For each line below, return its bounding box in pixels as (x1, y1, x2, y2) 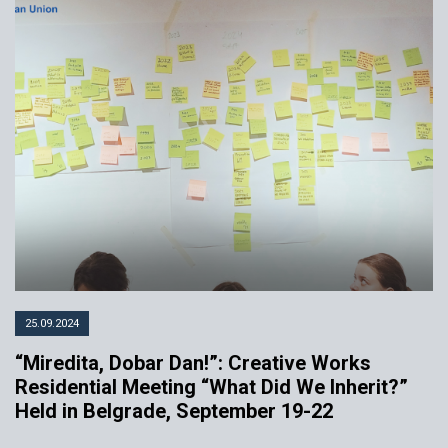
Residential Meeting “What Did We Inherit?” (15, 374, 408, 399)
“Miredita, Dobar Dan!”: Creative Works (15, 350, 371, 375)
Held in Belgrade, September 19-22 (15, 398, 333, 423)
